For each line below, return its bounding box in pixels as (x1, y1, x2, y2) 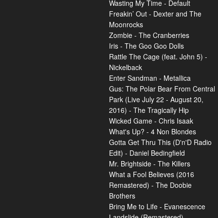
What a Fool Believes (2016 (109, 169, 194, 179)
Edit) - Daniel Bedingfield (109, 148, 185, 158)
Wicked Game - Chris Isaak (109, 116, 193, 126)
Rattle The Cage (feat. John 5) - (109, 52, 207, 61)
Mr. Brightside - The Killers (109, 159, 190, 168)
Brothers (109, 191, 135, 200)
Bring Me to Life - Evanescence (109, 201, 205, 211)
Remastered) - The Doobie (109, 180, 192, 190)
